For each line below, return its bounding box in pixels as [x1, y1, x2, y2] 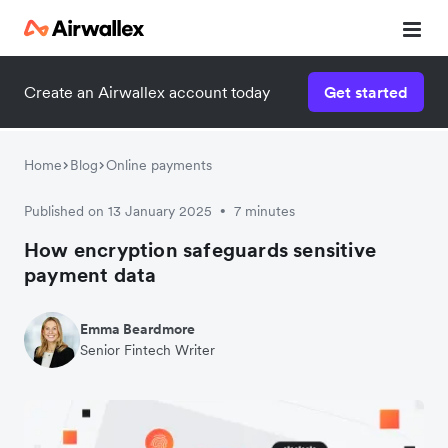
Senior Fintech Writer [80, 341, 215, 359]
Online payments [106, 156, 212, 174]
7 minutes [234, 202, 295, 220]
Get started [324, 82, 408, 102]
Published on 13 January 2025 [24, 202, 212, 220]
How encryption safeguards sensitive [24, 237, 377, 263]
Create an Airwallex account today [24, 82, 270, 102]
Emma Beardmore [80, 320, 195, 338]
